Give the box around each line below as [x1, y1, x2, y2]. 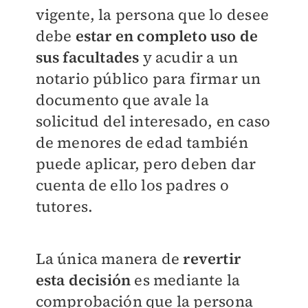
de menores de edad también [35, 132, 248, 153]
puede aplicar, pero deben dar [35, 153, 256, 175]
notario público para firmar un [35, 68, 261, 89]
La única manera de [35, 248, 180, 269]
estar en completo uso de [75, 25, 258, 47]
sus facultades [35, 47, 140, 68]
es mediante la [131, 269, 241, 291]
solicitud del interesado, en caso [35, 111, 271, 132]
